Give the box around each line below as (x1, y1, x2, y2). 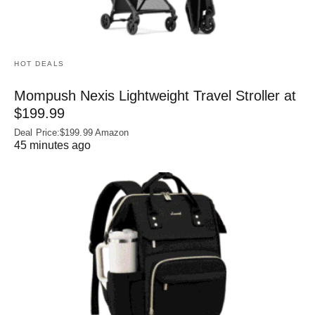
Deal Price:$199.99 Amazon (14, 127, 129, 139)
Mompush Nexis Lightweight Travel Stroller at (14, 88, 296, 104)
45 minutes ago (14, 139, 91, 152)
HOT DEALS (14, 60, 65, 68)
